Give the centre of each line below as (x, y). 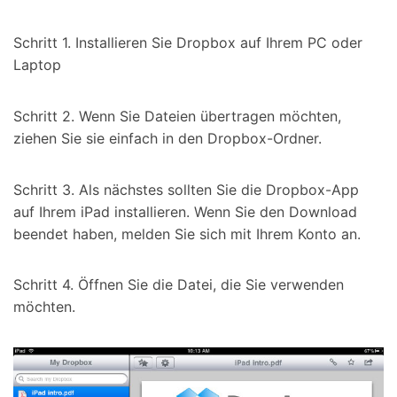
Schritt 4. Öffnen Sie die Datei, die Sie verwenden (179, 285)
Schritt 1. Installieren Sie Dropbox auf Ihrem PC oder (188, 43)
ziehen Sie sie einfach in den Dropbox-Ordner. (167, 138)
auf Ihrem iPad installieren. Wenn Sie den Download (185, 211)
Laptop (37, 65)
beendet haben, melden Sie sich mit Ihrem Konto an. (187, 234)
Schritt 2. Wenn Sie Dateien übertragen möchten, (177, 116)
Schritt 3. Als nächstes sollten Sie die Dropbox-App (186, 189)
